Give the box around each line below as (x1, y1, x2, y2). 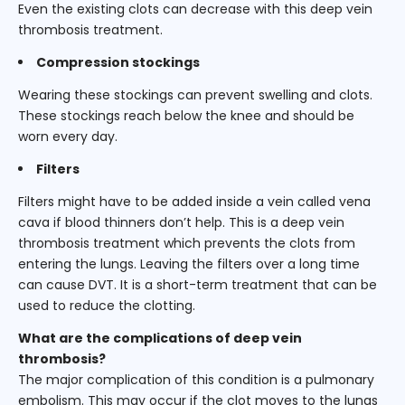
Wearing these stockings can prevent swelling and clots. (18, 85, 372, 104)
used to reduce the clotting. (18, 296, 195, 315)
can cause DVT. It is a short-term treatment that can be (18, 275, 377, 294)
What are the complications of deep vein (18, 328, 302, 347)
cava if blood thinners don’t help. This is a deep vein (18, 212, 344, 231)
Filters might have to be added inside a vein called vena (18, 192, 371, 211)
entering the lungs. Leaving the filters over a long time (18, 254, 360, 273)
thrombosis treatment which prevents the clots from (18, 233, 355, 252)
